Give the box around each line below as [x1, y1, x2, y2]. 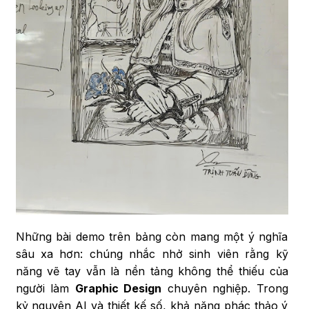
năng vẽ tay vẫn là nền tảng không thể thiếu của [15, 264, 288, 279]
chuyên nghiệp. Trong [161, 281, 288, 296]
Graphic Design [74, 281, 161, 296]
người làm [15, 281, 75, 296]
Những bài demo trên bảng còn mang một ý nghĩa [15, 230, 288, 244]
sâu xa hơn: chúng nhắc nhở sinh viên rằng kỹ [15, 247, 288, 261]
